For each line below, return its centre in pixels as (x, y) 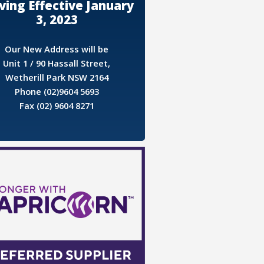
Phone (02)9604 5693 (57, 91)
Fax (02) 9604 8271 (57, 105)
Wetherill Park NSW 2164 (57, 77)
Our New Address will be (57, 49)
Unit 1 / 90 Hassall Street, (57, 63)
